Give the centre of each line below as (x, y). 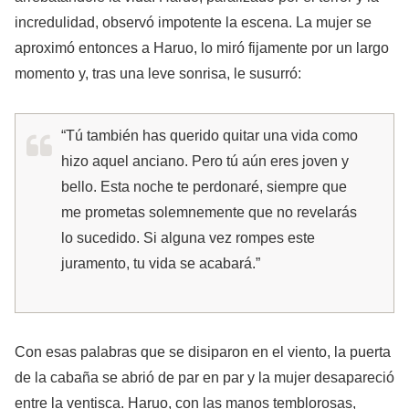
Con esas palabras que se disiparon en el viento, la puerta (203, 351)
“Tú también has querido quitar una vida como (210, 136)
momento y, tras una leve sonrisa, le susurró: (158, 74)
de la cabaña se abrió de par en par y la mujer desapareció (204, 377)
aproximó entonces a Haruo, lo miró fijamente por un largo (202, 48)
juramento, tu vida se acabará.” (161, 264)
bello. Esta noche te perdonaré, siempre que (204, 187)
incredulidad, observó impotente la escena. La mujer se (193, 23)
